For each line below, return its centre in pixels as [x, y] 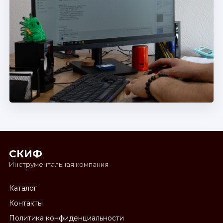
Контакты [26, 203]
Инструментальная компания [59, 164]
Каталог [23, 188]
